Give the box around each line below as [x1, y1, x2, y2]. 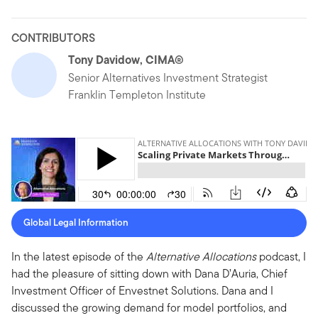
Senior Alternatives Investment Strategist [68, 69, 268, 86]
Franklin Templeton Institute [68, 86, 206, 103]
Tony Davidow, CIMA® [68, 50, 184, 68]
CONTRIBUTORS [11, 29, 95, 46]
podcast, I [256, 248, 306, 265]
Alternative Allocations [146, 248, 256, 265]
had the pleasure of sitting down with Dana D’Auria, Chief [11, 265, 287, 282]
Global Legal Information [23, 215, 128, 229]
